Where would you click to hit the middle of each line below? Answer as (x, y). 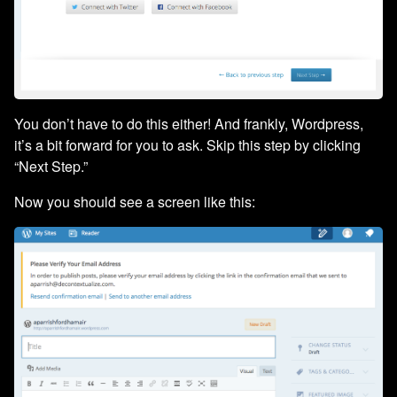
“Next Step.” (51, 167)
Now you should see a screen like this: (135, 202)
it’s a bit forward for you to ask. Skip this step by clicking (187, 145)
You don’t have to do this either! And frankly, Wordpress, (189, 124)
